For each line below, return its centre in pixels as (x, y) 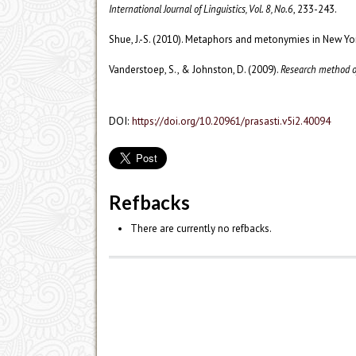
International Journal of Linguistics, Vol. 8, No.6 (201, 9)
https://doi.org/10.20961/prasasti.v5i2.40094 (231, 121)
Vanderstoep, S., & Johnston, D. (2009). (195, 70)
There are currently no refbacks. (201, 229)
